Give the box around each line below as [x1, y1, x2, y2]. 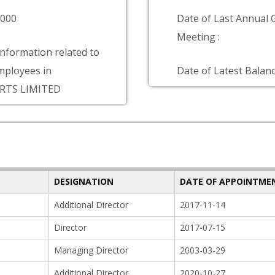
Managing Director [54, 244, 128, 256]
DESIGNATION [54, 176, 114, 187]
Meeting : [177, 30, 220, 44]
